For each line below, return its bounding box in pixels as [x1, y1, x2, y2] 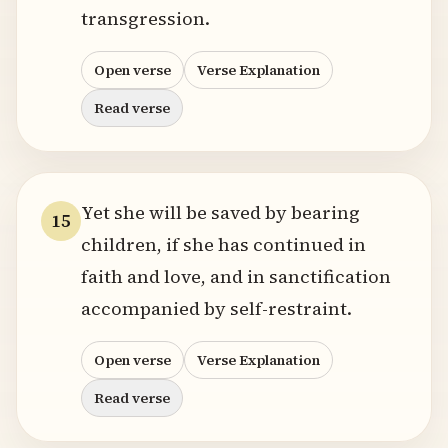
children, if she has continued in [81, 232, 366, 257]
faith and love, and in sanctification [81, 264, 391, 289]
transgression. [81, 6, 210, 31]
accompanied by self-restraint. [81, 296, 352, 321]
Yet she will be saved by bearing [81, 200, 360, 225]
